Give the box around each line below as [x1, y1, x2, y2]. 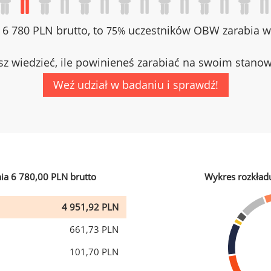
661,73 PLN [70, 223, 119, 235]
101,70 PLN [70, 246, 119, 258]
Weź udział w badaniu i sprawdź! [53, 77, 218, 92]
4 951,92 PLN [62, 201, 119, 213]
